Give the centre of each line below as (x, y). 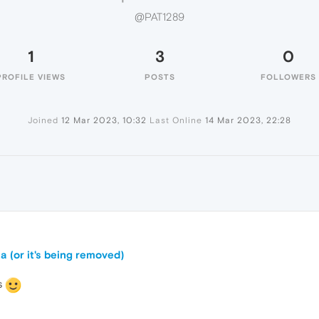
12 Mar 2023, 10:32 (104, 120)
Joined (43, 120)
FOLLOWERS (288, 77)
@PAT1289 (159, 17)
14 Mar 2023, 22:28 (248, 120)
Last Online (176, 120)
